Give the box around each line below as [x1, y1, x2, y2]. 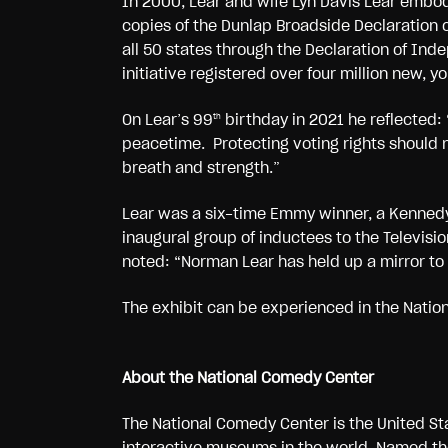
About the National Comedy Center [122, 369, 374, 386]
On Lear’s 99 [122, 111, 213, 128]
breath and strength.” [122, 159, 280, 176]
